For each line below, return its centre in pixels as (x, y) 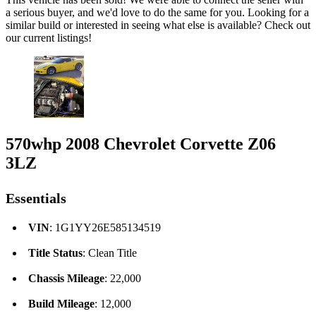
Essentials (36, 199)
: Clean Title (110, 253)
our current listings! (49, 37)
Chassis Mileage (66, 279)
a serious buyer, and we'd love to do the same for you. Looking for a (157, 12)
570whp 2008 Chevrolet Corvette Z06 (141, 144)
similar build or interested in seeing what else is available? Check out (158, 25)
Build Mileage (61, 304)
